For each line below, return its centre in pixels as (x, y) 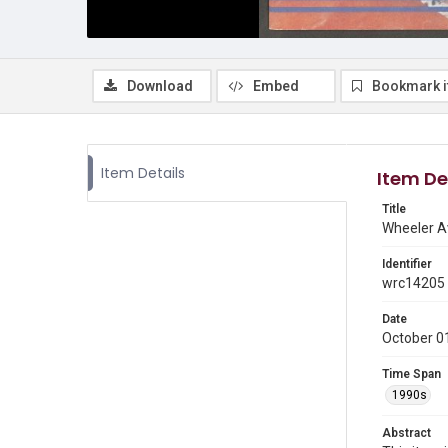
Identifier (407, 264)
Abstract (406, 433)
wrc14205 (413, 283)
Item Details (143, 173)
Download (160, 86)
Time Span (411, 374)
